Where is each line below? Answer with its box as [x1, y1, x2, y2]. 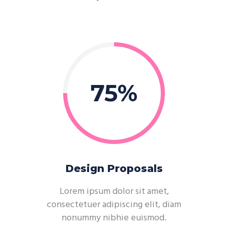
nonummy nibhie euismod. [62, 211, 166, 225]
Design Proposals [65, 162, 163, 175]
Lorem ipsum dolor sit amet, [59, 184, 169, 199]
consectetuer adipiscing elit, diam [47, 197, 181, 212]
